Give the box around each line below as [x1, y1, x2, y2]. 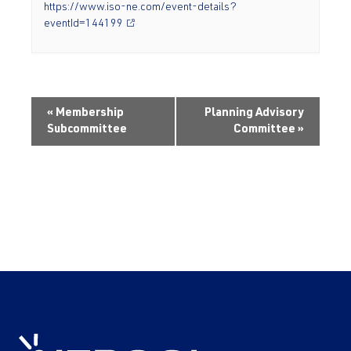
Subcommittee [47, 124, 127, 136]
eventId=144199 [43, 19, 123, 31]
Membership [53, 107, 124, 120]
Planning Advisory [204, 107, 304, 120]
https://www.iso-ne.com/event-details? [43, 2, 237, 14]
